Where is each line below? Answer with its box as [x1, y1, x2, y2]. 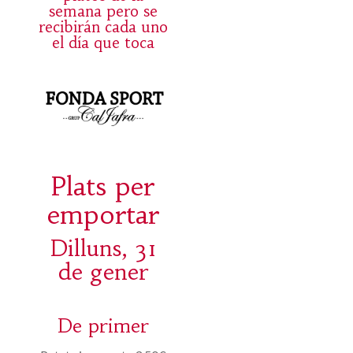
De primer [57, 314, 150, 338]
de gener [58, 258, 148, 286]
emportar [46, 198, 159, 231]
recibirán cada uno [38, 17, 168, 37]
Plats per [51, 169, 155, 203]
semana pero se [48, 2, 158, 21]
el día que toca [51, 33, 154, 53]
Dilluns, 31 [49, 234, 157, 262]
